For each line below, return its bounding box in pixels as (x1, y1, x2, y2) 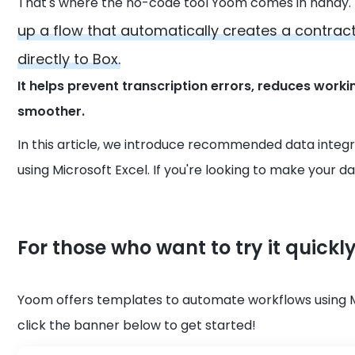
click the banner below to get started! (17, 316, 257, 334)
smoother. (17, 102, 86, 120)
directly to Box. (17, 49, 121, 69)
